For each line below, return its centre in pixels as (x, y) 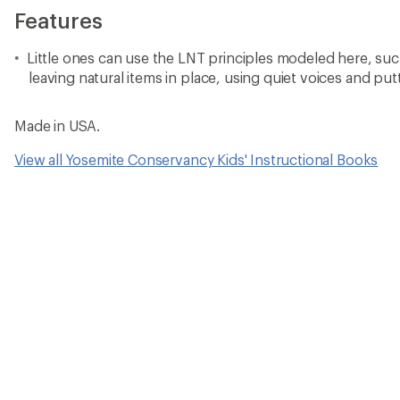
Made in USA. (58, 125)
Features (58, 20)
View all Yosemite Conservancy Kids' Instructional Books (196, 159)
